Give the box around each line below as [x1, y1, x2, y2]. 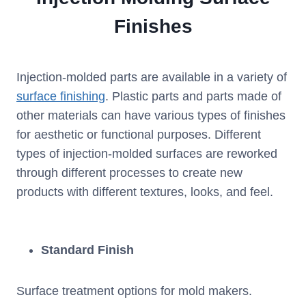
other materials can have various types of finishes [16, 109, 286, 123]
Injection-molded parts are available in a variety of [16, 70, 287, 85]
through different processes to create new [16, 166, 242, 180]
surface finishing [16, 89, 105, 104]
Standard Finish [41, 243, 134, 258]
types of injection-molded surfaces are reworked [16, 147, 277, 161]
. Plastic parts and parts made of [105, 89, 281, 104]
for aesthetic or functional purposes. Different [16, 128, 261, 142]
